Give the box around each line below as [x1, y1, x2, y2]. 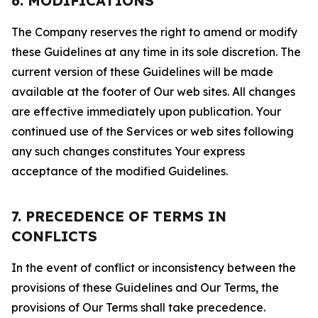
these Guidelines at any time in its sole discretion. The [11, 45, 301, 59]
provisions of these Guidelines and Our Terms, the [11, 280, 279, 295]
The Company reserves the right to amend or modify [11, 25, 297, 39]
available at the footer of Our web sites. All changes [11, 84, 295, 99]
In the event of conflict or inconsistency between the [11, 261, 296, 275]
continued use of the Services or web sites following [11, 124, 294, 138]
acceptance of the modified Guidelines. [11, 164, 228, 178]
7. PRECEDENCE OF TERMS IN [11, 207, 226, 225]
